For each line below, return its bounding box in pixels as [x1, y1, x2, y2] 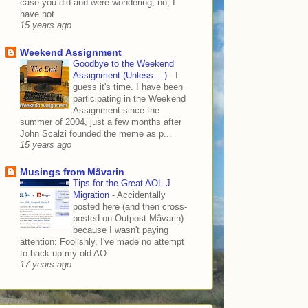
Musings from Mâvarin [20, 166, 124, 178]
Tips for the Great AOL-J [73, 178, 170, 189]
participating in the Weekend [73, 93, 186, 104]
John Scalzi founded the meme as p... [20, 129, 172, 140]
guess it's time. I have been [73, 82, 183, 93]
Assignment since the [73, 105, 159, 116]
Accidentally [117, 190, 166, 201]
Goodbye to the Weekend [73, 58, 174, 69]
